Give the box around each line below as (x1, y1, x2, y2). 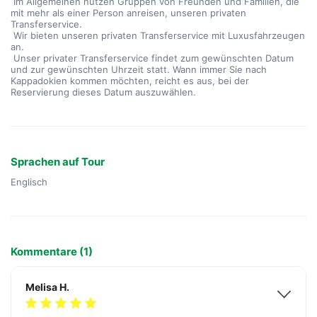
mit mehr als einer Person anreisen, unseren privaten (11, 7, 246, 18)
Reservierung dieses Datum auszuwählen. (11, 86, 196, 98)
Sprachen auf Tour (11, 155, 105, 168)
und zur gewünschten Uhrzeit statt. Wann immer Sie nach (11, 64, 267, 75)
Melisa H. (25, 281, 69, 293)
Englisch (11, 176, 47, 188)
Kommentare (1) (11, 245, 93, 258)
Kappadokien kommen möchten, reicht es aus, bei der (11, 75, 249, 86)
